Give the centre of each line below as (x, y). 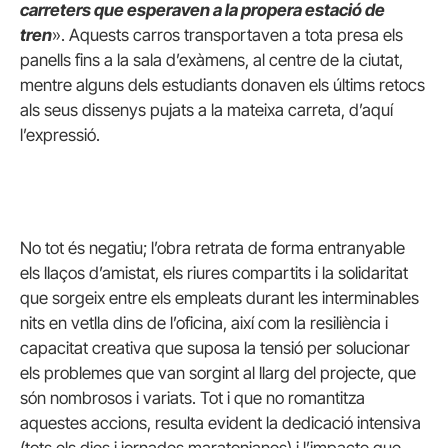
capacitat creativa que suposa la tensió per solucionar (215, 348)
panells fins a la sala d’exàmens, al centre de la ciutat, (211, 59)
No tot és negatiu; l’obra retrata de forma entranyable (212, 248)
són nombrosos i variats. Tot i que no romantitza (192, 398)
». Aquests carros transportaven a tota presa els (227, 34)
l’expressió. (60, 134)
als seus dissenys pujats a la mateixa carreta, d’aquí (206, 109)
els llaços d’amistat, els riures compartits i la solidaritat (214, 273)
